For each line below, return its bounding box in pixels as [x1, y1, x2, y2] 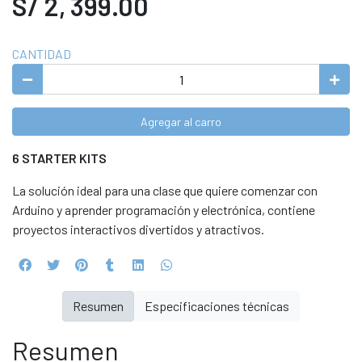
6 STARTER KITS [12, 150, 107, 166]
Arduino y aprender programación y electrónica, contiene [12, 202, 315, 217]
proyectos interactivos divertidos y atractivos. [12, 221, 264, 237]
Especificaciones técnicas [145, 298, 289, 314]
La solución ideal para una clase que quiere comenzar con [12, 183, 318, 198]
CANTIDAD [12, 46, 71, 61]
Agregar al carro [141, 115, 221, 128]
